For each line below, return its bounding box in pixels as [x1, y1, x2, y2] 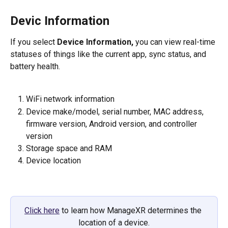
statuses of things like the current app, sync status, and [10, 49, 208, 60]
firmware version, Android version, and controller [26, 119, 199, 129]
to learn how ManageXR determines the [60, 205, 204, 215]
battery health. [10, 62, 64, 72]
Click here [24, 205, 60, 215]
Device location [26, 156, 81, 166]
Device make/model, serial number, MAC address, [26, 106, 206, 117]
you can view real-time [133, 37, 217, 47]
